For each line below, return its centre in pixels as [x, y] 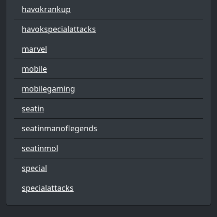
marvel [34, 49]
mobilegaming [48, 88]
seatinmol [40, 148]
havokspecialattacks [59, 29]
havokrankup [46, 9]
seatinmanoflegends [60, 128]
